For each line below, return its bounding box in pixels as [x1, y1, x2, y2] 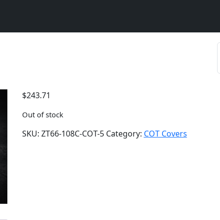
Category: [106, 128, 144, 139]
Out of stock [22, 110, 63, 119]
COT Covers [143, 128, 187, 139]
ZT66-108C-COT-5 [41, 128, 104, 139]
